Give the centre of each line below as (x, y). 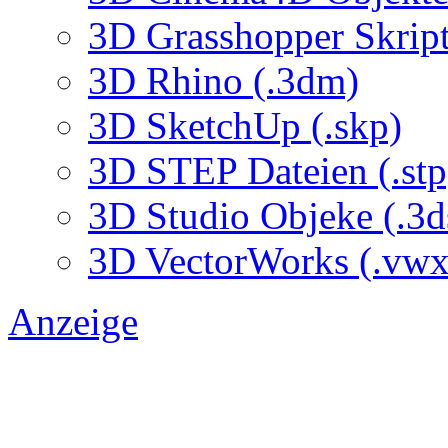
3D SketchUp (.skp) (245, 125)
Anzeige (73, 321)
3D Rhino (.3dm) (223, 80)
